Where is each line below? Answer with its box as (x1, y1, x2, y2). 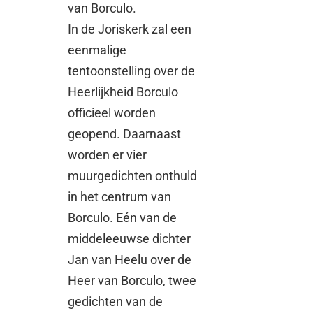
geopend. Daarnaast (68, 126, 182, 142)
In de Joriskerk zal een (68, 22, 192, 37)
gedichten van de (68, 294, 163, 310)
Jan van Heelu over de (68, 252, 192, 268)
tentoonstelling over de (68, 64, 196, 79)
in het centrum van (68, 189, 172, 205)
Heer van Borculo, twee (68, 273, 197, 289)
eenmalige (68, 43, 127, 58)
